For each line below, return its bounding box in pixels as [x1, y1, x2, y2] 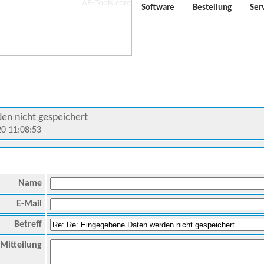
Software [141, 4, 174, 13]
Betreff [14, 220, 42, 229]
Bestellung [193, 4, 232, 13]
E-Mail [16, 199, 42, 209]
